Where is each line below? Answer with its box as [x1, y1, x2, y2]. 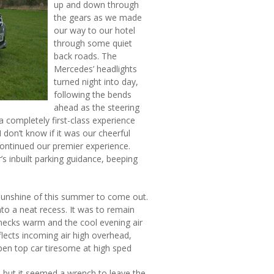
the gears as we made [54, 12, 142, 23]
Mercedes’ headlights [54, 63, 137, 75]
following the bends [54, 89, 131, 100]
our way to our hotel [54, 24, 135, 36]
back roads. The [54, 50, 117, 62]
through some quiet [54, 37, 132, 49]
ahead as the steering [54, 102, 139, 113]
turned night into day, [54, 76, 138, 87]
